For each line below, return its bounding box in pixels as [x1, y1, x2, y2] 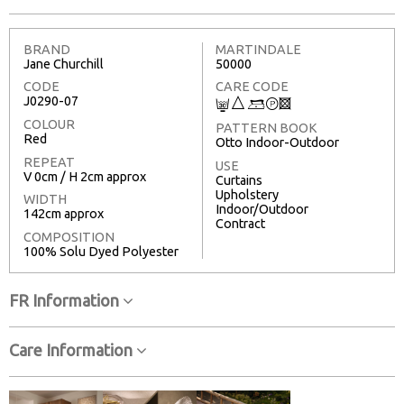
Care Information [9, 340, 136, 359]
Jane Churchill [23, 56, 104, 71]
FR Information [9, 290, 123, 309]
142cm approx [23, 207, 104, 222]
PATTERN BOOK [216, 121, 317, 136]
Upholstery [216, 187, 279, 202]
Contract [216, 216, 265, 231]
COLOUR [23, 117, 75, 133]
